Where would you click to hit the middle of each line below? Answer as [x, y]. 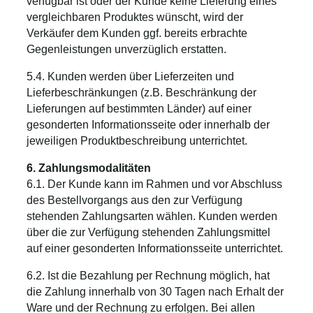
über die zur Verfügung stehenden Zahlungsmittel [148, 232]
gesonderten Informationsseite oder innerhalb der [148, 124]
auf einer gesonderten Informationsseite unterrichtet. [155, 248]
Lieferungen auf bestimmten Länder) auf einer [139, 108]
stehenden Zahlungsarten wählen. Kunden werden [152, 216]
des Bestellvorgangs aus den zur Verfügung [134, 200]
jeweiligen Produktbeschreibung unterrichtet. [137, 140]
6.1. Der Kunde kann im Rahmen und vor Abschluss [154, 184]
